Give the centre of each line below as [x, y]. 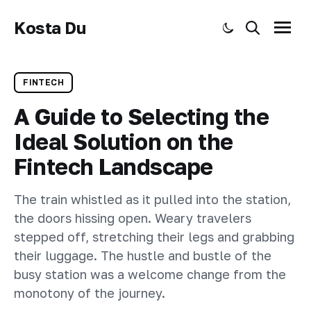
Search [266, 32]
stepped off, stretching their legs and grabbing [154, 236]
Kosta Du [50, 27]
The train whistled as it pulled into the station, [152, 199]
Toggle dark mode [262, 32]
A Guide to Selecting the [142, 116]
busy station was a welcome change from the [150, 274]
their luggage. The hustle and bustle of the [143, 255]
